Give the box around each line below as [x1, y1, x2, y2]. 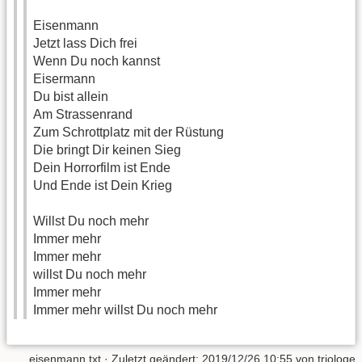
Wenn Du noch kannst [33, 54, 160, 69]
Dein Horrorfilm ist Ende [33, 161, 170, 175]
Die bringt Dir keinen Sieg [33, 143, 181, 158]
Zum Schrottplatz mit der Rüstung [33, 125, 224, 140]
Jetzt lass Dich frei [33, 36, 137, 51]
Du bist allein [33, 90, 108, 104]
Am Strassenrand [33, 107, 133, 122]
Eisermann [33, 72, 95, 86]
